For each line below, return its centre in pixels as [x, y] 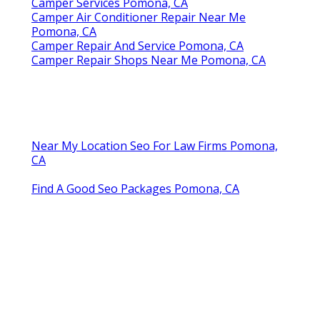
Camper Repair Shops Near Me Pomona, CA [149, 60]
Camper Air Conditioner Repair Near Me [139, 17]
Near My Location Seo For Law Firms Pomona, [155, 145]
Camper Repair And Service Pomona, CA [137, 45]
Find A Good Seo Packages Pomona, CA [135, 188]
